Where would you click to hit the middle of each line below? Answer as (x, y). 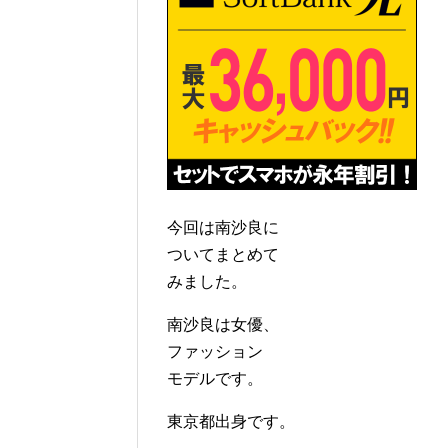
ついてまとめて (223, 255)
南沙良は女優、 (223, 325)
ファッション (215, 352)
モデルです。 (215, 379)
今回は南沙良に (223, 228)
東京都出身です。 (231, 422)
